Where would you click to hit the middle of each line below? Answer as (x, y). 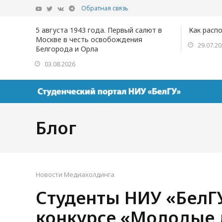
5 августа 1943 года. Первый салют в (99, 30)
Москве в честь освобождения (89, 39)
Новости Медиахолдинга (75, 174)
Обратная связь (105, 8)
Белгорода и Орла (67, 49)
